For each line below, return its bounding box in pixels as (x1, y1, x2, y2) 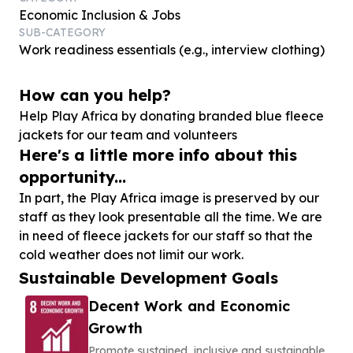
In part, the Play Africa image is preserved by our (19, 190, 319, 206)
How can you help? (19, 85, 171, 105)
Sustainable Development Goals (19, 268, 278, 288)
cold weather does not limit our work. (19, 247, 243, 262)
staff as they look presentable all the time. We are (19, 209, 322, 225)
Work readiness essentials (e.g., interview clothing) (19, 42, 325, 58)
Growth (88, 319, 143, 337)
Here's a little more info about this (19, 145, 297, 165)
